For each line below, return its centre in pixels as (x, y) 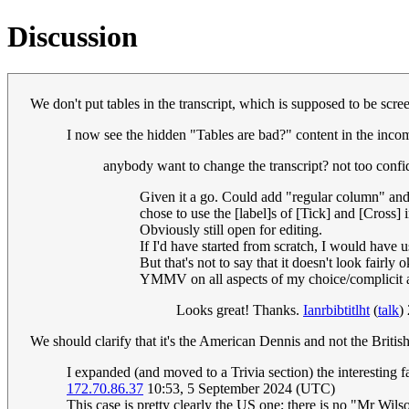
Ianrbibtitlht (336, 310)
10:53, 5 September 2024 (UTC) (239, 389)
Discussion (73, 36)
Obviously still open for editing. (231, 230)
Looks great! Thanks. (240, 310)
